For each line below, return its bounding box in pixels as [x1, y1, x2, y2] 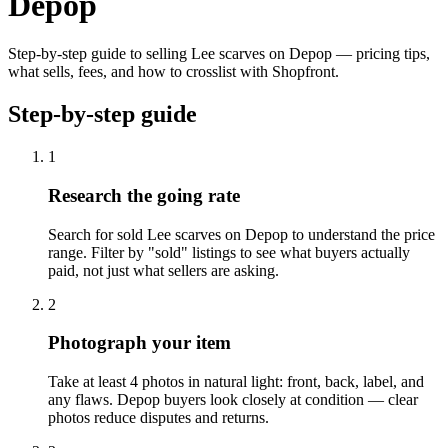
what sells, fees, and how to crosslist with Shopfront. [8, 63, 339, 81]
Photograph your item [48, 332, 231, 354]
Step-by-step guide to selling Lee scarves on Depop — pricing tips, [8, 45, 430, 63]
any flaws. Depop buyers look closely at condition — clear [48, 390, 418, 408]
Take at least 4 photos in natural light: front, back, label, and [48, 372, 424, 390]
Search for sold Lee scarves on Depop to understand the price [48, 225, 435, 243]
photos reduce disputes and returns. [48, 408, 269, 426]
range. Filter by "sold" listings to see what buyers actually [48, 243, 410, 261]
